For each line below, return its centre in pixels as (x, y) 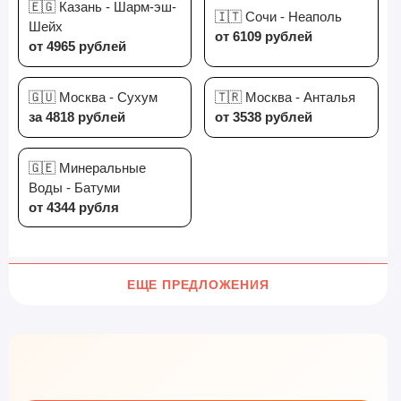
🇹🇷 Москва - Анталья (286, 97)
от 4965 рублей (77, 47)
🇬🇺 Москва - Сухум (93, 97)
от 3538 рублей (264, 116)
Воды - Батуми (74, 187)
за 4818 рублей (77, 116)
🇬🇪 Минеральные (87, 167)
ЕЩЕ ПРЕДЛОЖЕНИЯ (198, 285)
